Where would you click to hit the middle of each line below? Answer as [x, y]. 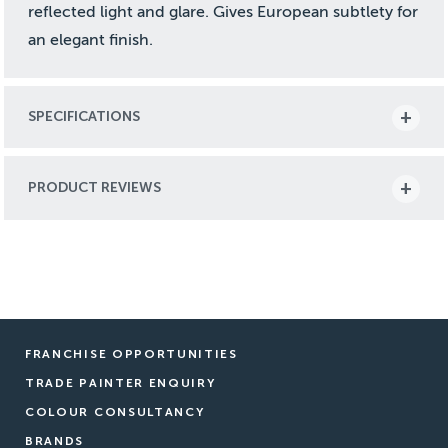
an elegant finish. [91, 39]
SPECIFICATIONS [84, 116]
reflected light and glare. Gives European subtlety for [223, 11]
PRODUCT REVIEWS [95, 187]
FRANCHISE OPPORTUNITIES [131, 353]
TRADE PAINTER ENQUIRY [120, 382]
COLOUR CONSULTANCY [115, 411]
